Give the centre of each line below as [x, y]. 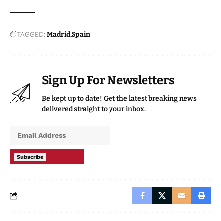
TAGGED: [31, 34]
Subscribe [30, 157]
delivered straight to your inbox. [94, 109]
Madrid [58, 34]
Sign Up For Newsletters [108, 80]
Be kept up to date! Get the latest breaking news [119, 98]
